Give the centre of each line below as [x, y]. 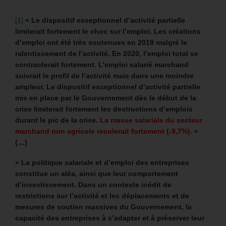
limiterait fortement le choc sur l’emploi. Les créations [108, 32]
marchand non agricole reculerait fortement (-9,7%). [105, 131]
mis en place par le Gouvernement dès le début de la [106, 98]
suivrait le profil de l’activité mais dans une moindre [104, 76]
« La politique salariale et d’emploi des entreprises [102, 163]
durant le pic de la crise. [56, 120]
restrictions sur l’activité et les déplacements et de [102, 196]
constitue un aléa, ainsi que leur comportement [97, 174]
